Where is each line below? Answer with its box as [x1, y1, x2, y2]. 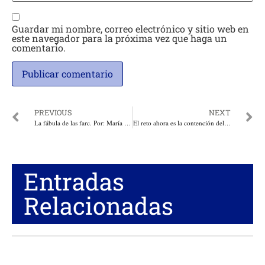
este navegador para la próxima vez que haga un [12, 32, 227, 45]
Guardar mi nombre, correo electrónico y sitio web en [12, 22, 249, 35]
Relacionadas [24, 190, 173, 222]
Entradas [24, 166, 124, 198]
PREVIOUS [34, 108, 72, 118]
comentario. [12, 41, 66, 54]
